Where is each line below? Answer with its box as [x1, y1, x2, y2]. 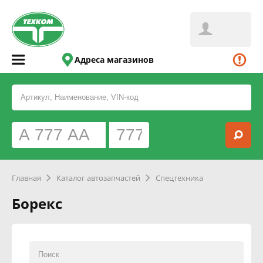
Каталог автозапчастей [56, 173, 140, 183]
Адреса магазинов [75, 54, 154, 65]
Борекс [12, 194, 62, 213]
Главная [12, 173, 41, 183]
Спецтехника [156, 173, 203, 183]
